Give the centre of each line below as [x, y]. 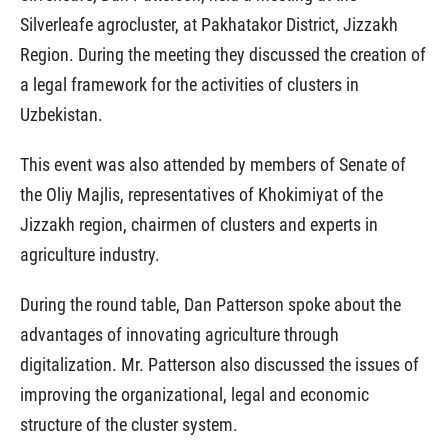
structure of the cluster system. [129, 424]
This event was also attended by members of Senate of [213, 164]
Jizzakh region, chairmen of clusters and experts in [199, 224]
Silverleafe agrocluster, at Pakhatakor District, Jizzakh [209, 24]
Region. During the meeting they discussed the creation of [223, 54]
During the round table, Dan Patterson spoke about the [210, 304]
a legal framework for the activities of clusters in [189, 84]
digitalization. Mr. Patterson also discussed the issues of [219, 364]
